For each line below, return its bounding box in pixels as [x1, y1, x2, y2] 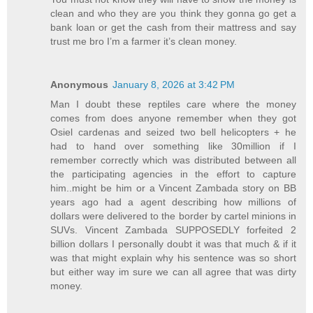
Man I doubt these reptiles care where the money [50, 98, 296, 110]
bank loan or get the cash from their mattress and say [50, 21, 296, 33]
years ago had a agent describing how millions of [50, 196, 296, 208]
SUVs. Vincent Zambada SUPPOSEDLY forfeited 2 [50, 224, 296, 235]
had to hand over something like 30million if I [50, 140, 296, 152]
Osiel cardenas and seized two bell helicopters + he [50, 126, 296, 138]
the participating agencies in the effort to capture [50, 168, 296, 180]
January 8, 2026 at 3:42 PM [112, 78, 235, 90]
